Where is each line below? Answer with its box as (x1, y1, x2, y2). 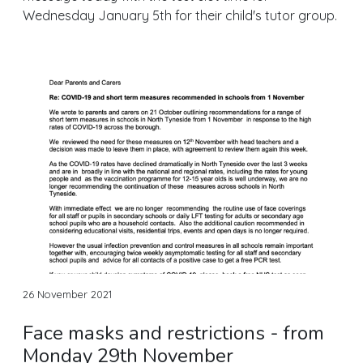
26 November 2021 (23, 287, 112, 301)
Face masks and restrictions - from (23, 319, 324, 346)
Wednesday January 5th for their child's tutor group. (23, 6, 337, 23)
